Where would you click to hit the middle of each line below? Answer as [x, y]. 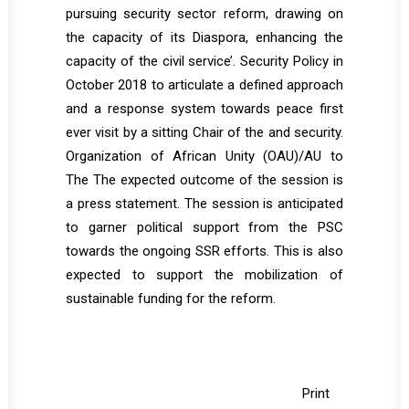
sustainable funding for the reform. [171, 299]
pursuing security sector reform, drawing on [204, 14]
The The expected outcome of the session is [204, 180]
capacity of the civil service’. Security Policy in [204, 61]
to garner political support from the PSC [204, 227]
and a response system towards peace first [204, 109]
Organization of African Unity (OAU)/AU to [204, 156]
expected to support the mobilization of [204, 275]
